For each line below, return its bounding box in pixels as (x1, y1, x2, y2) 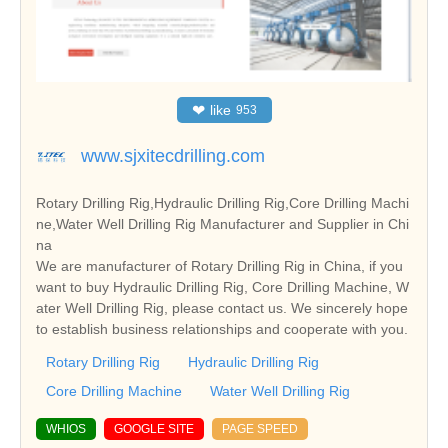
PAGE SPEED (222, 422, 298, 437)
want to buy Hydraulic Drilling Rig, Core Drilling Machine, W (36, 279, 408, 296)
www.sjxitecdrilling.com (81, 146, 265, 167)
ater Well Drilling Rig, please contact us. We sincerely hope (36, 300, 408, 317)
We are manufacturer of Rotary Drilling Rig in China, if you (36, 258, 403, 275)
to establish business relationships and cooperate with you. (36, 321, 408, 338)
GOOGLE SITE (114, 422, 194, 437)
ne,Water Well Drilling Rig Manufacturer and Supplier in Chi (36, 216, 409, 233)
